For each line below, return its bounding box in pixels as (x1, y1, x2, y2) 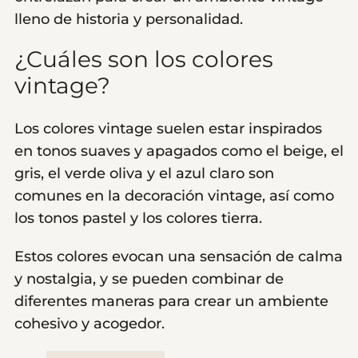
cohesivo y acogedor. (14, 314, 165, 332)
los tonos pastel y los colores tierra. (14, 209, 262, 227)
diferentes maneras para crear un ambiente (14, 292, 328, 310)
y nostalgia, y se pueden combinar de (14, 269, 284, 288)
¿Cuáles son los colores (14, 46, 273, 74)
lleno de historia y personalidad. (14, 10, 243, 29)
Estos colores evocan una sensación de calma (14, 247, 343, 265)
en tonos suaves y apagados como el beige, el (14, 141, 344, 160)
